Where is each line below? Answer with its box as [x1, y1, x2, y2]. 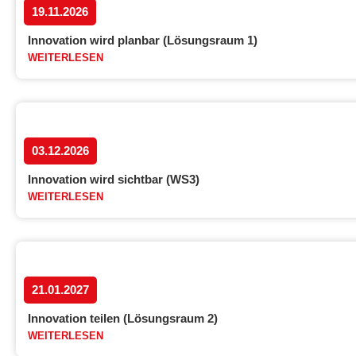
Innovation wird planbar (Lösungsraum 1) [28, 33, 257, 47]
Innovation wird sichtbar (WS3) [28, 172, 199, 186]
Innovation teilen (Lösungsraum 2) [28, 311, 218, 325]
